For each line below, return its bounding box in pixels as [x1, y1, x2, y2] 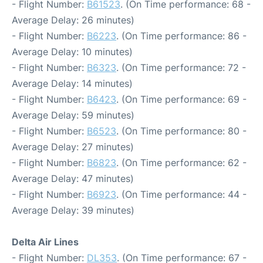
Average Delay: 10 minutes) [12, 46, 133, 58]
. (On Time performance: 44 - [116, 188, 247, 200]
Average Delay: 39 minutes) [12, 204, 134, 216]
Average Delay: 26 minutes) [12, 14, 134, 26]
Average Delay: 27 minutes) [12, 141, 134, 153]
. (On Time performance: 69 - [116, 93, 247, 105]
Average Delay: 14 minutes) [12, 77, 133, 89]
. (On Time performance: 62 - [116, 157, 247, 168]
